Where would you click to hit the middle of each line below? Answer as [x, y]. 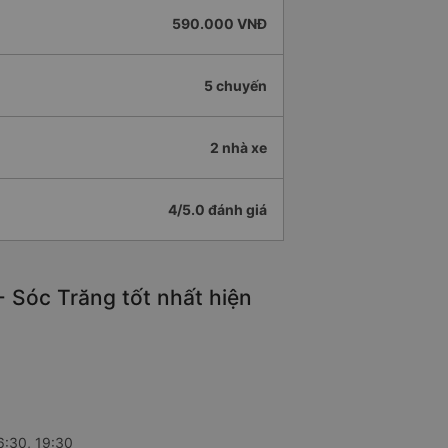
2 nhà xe [238, 148]
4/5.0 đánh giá [217, 210]
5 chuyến [235, 86]
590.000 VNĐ [219, 24]
